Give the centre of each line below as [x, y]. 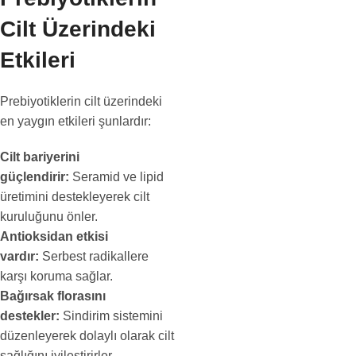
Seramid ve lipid [116, 177]
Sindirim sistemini [111, 316]
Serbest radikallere [94, 256]
